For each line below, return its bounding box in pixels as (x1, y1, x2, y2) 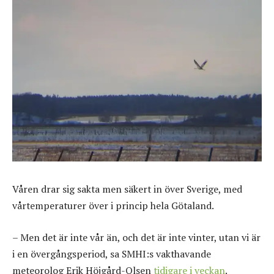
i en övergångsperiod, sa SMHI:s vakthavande (12, 246, 211, 261)
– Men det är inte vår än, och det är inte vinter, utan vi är (12, 230, 261, 244)
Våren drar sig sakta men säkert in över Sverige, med (12, 182, 242, 196)
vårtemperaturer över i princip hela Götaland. (12, 199, 214, 213)
